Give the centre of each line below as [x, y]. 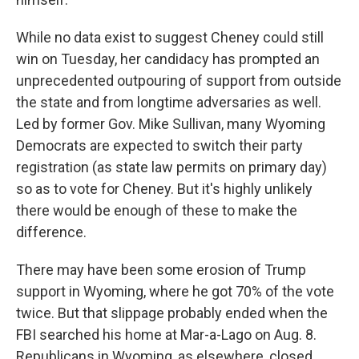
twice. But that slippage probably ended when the [172, 313]
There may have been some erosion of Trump [161, 270]
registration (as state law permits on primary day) [171, 167]
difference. [51, 232]
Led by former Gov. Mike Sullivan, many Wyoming [171, 124]
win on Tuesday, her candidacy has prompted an [168, 59]
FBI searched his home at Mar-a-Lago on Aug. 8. [166, 335]
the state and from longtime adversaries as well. [169, 102]
